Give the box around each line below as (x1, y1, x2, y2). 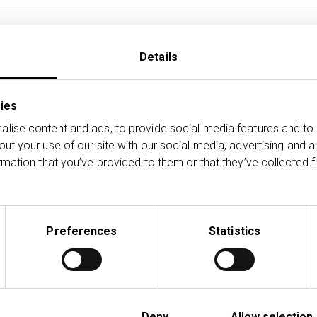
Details (139, 50, 178, 64)
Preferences (46, 224, 117, 238)
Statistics (209, 224, 260, 238)
